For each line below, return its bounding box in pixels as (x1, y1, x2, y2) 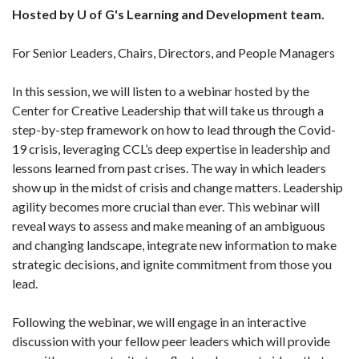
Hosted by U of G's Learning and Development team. (12, 6, 325, 22)
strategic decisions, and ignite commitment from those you (12, 256, 332, 272)
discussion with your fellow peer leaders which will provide (12, 333, 330, 349)
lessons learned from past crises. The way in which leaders (12, 160, 326, 176)
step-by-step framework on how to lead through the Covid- (12, 122, 336, 138)
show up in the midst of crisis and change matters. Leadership (12, 179, 343, 196)
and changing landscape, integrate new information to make (12, 237, 337, 253)
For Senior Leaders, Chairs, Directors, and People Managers (12, 45, 335, 61)
